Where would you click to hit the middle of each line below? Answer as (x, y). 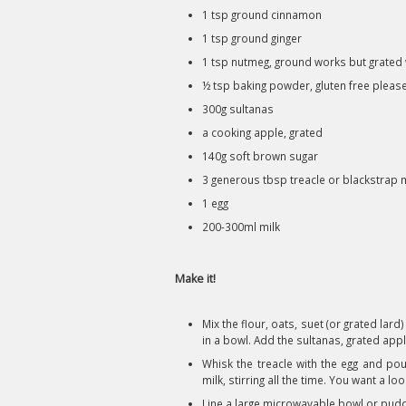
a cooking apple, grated (262, 132)
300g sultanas (238, 109)
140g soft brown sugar (260, 156)
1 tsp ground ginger (252, 38)
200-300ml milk (241, 227)
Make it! (195, 279)
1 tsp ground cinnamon (262, 14)
